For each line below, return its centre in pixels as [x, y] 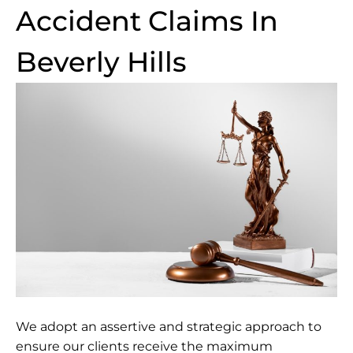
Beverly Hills [101, 61]
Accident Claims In [147, 20]
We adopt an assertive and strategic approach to [169, 326]
